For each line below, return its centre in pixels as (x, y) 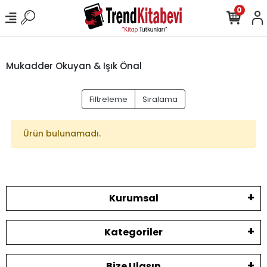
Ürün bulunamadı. (62, 133)
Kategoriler (133, 232)
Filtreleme (108, 99)
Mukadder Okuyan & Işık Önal (74, 66)
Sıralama (160, 99)
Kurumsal (133, 198)
